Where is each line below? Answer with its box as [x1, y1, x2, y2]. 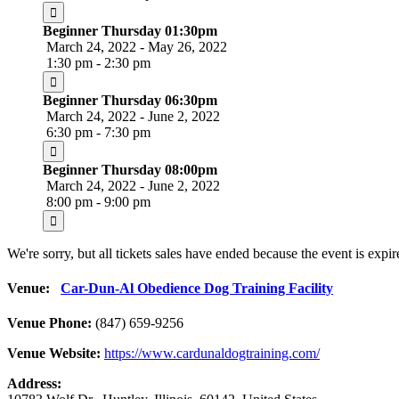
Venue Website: [7, 346, 101, 362]
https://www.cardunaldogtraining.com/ [104, 346, 320, 362]
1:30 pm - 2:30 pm [43, 54, 151, 70]
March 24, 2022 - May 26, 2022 [43, 38, 227, 54]
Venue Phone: [7, 315, 92, 331]
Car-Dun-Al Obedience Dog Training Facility [61, 281, 333, 297]
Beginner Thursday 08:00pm [43, 161, 217, 177]
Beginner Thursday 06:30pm [43, 92, 217, 108]
